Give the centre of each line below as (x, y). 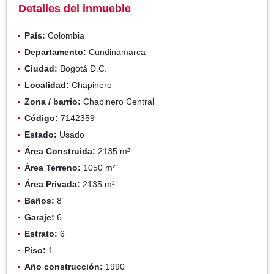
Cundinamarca (116, 52)
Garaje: (39, 217)
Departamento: (55, 52)
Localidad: (47, 85)
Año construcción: (64, 266)
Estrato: (41, 233)
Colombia (65, 35)
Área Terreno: (53, 167)
